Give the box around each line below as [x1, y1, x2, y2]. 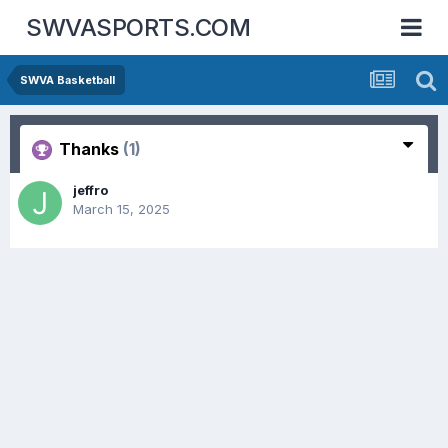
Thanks [55, 139, 123, 159]
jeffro [73, 182, 108, 198]
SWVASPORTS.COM [26, 12, 251, 42]
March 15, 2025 [73, 201, 170, 217]
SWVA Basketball [20, 73, 115, 87]
